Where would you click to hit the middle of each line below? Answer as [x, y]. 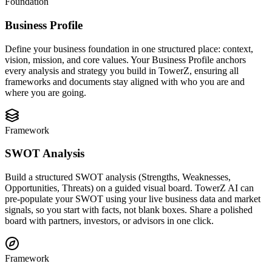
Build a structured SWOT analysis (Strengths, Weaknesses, [118, 177]
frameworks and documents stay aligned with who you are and [125, 81]
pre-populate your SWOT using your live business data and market [133, 199]
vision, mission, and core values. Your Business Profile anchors [125, 59]
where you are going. [46, 92]
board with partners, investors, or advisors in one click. [109, 221]
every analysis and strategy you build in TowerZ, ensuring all [122, 70]
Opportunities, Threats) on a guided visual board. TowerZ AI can [129, 188]
